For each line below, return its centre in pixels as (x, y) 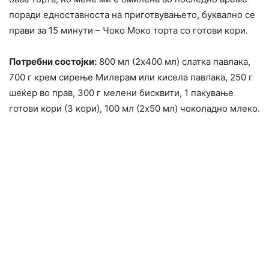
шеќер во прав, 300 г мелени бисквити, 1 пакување (121, 92)
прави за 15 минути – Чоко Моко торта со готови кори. (128, 30)
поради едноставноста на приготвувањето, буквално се (132, 14)
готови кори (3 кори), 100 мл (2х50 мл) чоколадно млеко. (134, 108)
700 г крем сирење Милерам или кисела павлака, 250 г (131, 77)
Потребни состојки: (53, 61)
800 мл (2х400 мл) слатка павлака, (174, 61)
